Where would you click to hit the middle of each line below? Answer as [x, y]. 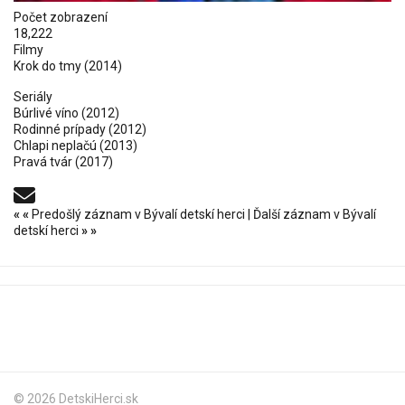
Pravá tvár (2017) [63, 161]
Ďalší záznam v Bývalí [315, 214]
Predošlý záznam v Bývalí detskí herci [138, 214]
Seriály [33, 96]
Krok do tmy [47, 66]
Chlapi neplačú [55, 145]
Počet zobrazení [61, 17]
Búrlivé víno [46, 113]
